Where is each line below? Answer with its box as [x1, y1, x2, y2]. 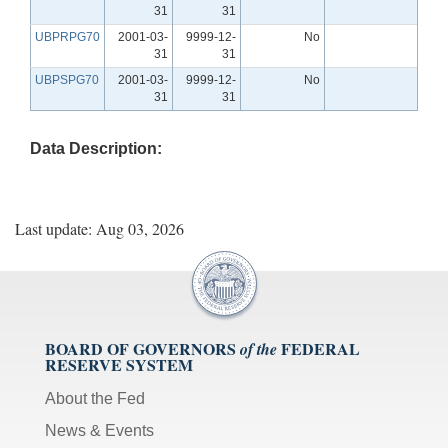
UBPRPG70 [35, 29, 100, 44]
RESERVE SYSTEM [45, 352, 193, 376]
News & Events [45, 421, 154, 439]
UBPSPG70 [35, 72, 99, 87]
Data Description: [30, 139, 162, 157]
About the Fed [45, 389, 145, 407]
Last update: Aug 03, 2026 [15, 217, 184, 239]
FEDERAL [281, 336, 360, 360]
